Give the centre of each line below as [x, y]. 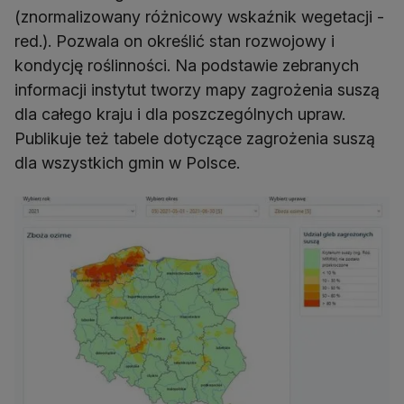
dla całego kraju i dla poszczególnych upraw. [180, 114]
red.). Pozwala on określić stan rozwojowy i [174, 41]
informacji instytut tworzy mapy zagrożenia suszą [197, 89]
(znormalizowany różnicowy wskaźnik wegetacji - [199, 16]
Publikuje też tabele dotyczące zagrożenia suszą [195, 138]
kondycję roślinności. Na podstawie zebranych [187, 65]
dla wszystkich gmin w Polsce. [127, 162]
